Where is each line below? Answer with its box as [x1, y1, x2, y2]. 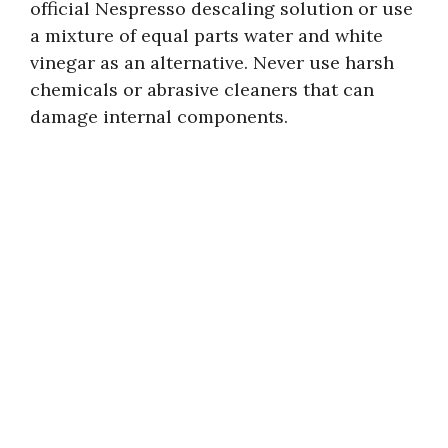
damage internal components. [30, 104, 288, 128]
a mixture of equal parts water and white [30, 23, 383, 47]
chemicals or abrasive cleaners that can [30, 77, 374, 101]
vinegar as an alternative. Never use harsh [30, 50, 394, 74]
